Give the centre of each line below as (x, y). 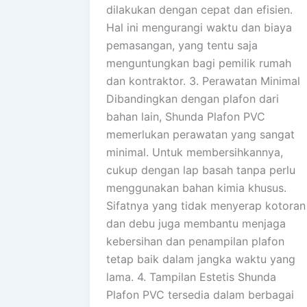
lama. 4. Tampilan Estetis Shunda (191, 277)
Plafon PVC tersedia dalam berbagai (200, 295)
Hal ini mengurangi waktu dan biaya (199, 28)
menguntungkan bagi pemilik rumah (199, 63)
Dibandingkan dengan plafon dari (193, 99)
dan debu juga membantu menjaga (196, 224)
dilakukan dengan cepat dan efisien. (199, 10)
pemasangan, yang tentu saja (182, 46)
